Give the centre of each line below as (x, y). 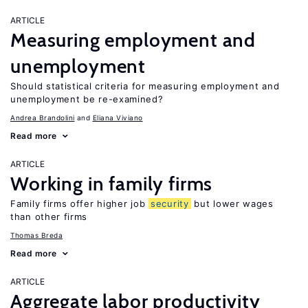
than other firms (49, 217)
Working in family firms (112, 184)
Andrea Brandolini (43, 118)
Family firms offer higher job (79, 203)
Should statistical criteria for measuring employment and (145, 86)
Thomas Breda (36, 235)
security (170, 203)
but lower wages (232, 203)
